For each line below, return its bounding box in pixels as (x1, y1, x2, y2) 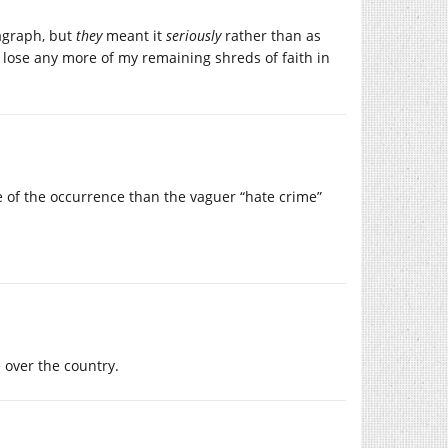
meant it (102, 26, 166, 46)
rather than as (221, 26, 321, 46)
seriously (166, 26, 221, 46)
